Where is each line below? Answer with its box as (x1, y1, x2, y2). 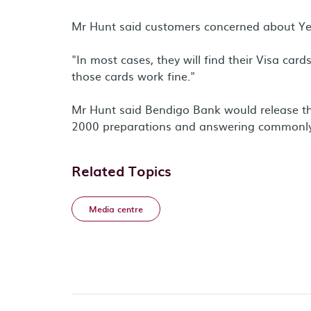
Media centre (89, 203, 143, 215)
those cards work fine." (72, 67, 195, 84)
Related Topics (72, 160, 171, 181)
